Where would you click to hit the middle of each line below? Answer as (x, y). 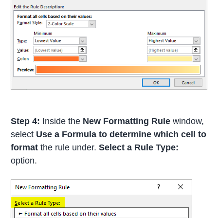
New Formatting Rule (127, 121)
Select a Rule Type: (139, 147)
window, (187, 121)
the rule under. (69, 147)
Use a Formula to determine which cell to (121, 134)
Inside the (62, 121)
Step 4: (26, 121)
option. (24, 160)
